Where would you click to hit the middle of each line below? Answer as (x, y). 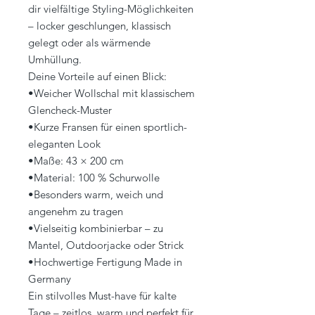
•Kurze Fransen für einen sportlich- (108, 127)
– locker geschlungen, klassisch (99, 26)
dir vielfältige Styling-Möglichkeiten (111, 9)
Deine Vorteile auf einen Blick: (97, 77)
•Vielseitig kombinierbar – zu (96, 229)
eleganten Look (64, 144)
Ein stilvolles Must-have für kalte (102, 296)
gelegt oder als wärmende (89, 43)
